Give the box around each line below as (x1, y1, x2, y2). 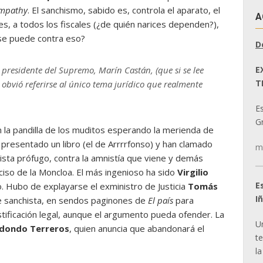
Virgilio (177, 166, 208, 178)
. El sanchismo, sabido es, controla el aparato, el (28, 4, 220, 16)
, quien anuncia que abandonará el (69, 222, 204, 234)
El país (148, 194, 173, 206)
